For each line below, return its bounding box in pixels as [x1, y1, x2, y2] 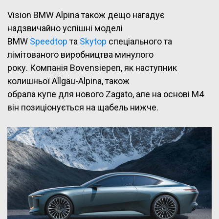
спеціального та [109, 36, 172, 47]
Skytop [80, 36, 109, 47]
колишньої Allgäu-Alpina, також [7, 76, 130, 87]
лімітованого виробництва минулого [7, 49, 153, 60]
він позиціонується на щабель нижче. [7, 102, 158, 113]
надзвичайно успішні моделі [7, 23, 123, 34]
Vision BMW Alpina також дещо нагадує [7, 10, 165, 21]
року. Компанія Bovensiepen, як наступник [7, 63, 177, 73]
